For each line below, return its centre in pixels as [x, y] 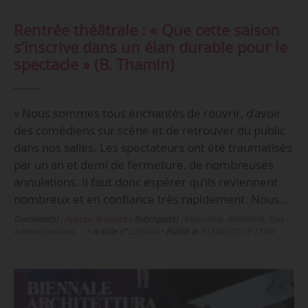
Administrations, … [49, 232]
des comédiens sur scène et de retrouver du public [149, 131]
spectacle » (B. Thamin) [94, 65]
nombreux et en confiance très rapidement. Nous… [151, 199]
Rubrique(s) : [158, 219]
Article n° [109, 232]
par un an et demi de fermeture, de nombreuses [143, 165]
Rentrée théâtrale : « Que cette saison [146, 30]
